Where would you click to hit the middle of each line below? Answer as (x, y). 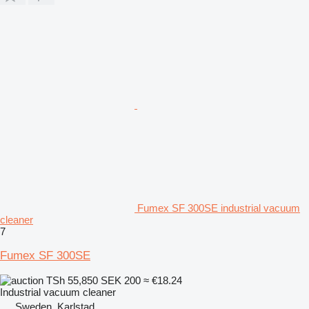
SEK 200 (121, 280)
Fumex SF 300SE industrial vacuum (219, 208)
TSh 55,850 (72, 280)
